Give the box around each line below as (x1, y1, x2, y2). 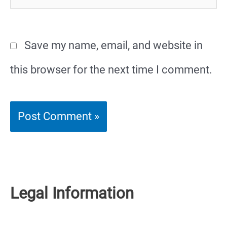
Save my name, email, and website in (24, 39, 203, 52)
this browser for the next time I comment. (10, 63, 212, 76)
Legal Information (10, 184, 134, 203)
